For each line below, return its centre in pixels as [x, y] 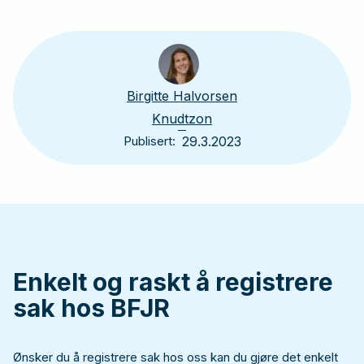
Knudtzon [182, 118]
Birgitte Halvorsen [182, 95]
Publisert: [149, 141]
